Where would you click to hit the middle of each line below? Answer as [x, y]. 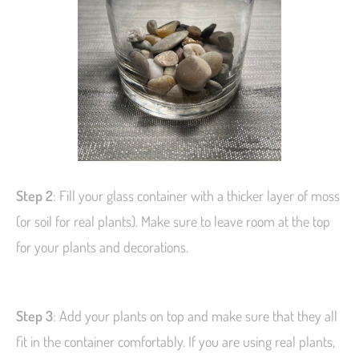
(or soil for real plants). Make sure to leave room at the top [173, 222]
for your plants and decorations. [104, 247]
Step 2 [34, 196]
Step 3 [34, 316]
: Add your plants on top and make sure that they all [195, 316]
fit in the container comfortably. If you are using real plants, [175, 342]
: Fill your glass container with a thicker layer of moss [196, 196]
